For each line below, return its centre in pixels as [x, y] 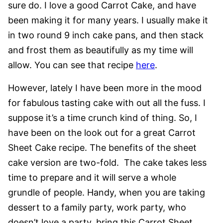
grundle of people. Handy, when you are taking [107, 193]
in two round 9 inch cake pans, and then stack [106, 35]
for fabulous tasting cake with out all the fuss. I [107, 103]
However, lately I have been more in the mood [105, 88]
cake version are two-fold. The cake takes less [107, 163]
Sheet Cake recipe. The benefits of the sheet [102, 148]
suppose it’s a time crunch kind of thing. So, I [103, 118]
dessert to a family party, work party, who [97, 208]
